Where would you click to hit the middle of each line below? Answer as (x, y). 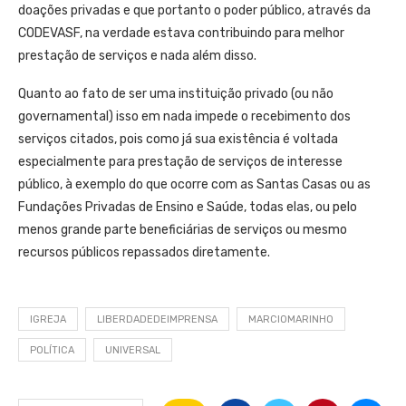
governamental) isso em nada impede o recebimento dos (184, 116)
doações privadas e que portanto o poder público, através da (194, 10)
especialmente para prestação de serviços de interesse (180, 161)
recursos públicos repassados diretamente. (144, 252)
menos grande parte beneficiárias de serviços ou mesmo (183, 229)
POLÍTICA (52, 350)
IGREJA (48, 319)
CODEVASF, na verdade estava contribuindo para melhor (181, 33)
